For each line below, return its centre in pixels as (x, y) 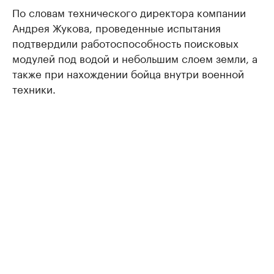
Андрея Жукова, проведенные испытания (117, 27)
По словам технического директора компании (129, 12)
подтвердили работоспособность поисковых (125, 42)
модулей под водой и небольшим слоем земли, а (135, 57)
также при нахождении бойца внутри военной (128, 73)
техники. (34, 88)
